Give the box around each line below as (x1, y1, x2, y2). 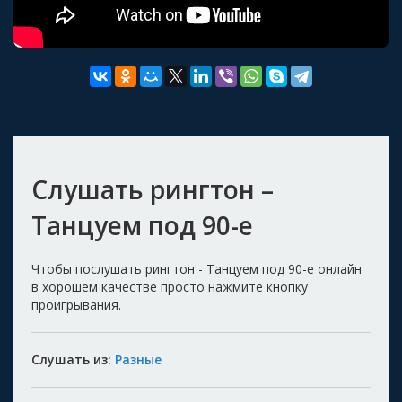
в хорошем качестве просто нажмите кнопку (31, 277, 308, 295)
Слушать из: (31, 350, 115, 368)
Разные (115, 350, 162, 368)
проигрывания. (31, 295, 121, 313)
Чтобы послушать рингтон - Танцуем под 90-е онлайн (31, 259, 362, 277)
